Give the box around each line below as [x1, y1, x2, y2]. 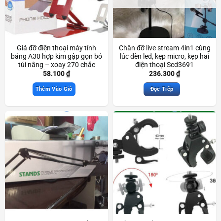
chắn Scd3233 [35, 69, 78, 77]
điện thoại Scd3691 [135, 61, 194, 69]
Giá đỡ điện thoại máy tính [17, 44, 96, 52]
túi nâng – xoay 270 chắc [18, 61, 95, 69]
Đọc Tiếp [150, 85, 174, 92]
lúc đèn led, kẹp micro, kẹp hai [120, 52, 209, 61]
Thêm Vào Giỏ [35, 85, 73, 92]
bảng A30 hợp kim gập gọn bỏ [11, 52, 102, 61]
